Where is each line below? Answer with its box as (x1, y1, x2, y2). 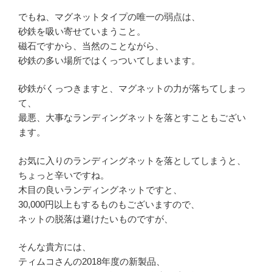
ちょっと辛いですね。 (18, 169, 109, 180)
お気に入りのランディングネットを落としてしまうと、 (18, 155, 246, 166)
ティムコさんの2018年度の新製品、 (18, 256, 165, 267)
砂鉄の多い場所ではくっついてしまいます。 (18, 55, 200, 66)
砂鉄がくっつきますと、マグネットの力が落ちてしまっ (18, 83, 246, 94)
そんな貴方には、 (18, 242, 91, 253)
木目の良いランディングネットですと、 (18, 184, 182, 195)
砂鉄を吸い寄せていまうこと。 (18, 25, 146, 36)
